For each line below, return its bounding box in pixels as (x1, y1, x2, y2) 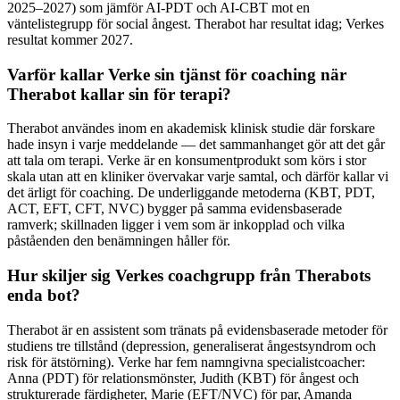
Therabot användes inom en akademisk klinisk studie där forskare (7, 121, 375, 137)
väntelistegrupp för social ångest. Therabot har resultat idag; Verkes (7, 15, 384, 31)
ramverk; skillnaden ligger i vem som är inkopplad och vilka (7, 217, 345, 233)
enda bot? (7, 286, 80, 305)
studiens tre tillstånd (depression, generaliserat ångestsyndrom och (7, 337, 376, 354)
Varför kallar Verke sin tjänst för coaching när (7, 64, 346, 84)
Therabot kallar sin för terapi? (7, 84, 231, 104)
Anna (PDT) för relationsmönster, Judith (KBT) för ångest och (7, 370, 359, 386)
